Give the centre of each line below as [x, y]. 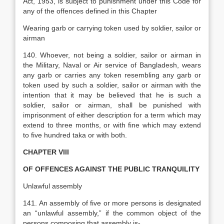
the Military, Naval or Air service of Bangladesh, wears [112, 65]
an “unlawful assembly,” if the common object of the [112, 213]
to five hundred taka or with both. [75, 135]
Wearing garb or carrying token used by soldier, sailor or [112, 28]
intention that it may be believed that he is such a [112, 95]
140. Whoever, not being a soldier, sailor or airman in [112, 55]
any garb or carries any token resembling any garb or [112, 75]
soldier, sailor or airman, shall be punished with [112, 105]
